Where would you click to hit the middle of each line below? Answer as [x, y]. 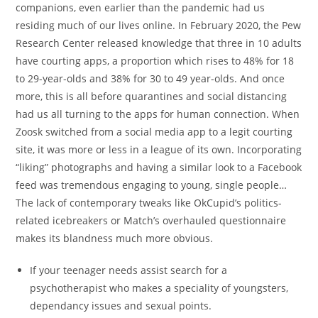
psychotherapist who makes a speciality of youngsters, [159, 287]
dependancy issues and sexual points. [121, 305]
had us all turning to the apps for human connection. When [158, 114]
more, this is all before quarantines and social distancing [152, 96]
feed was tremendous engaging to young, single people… [152, 185]
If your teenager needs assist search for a [129, 270]
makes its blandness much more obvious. [115, 238]
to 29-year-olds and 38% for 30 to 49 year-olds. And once [150, 78]
